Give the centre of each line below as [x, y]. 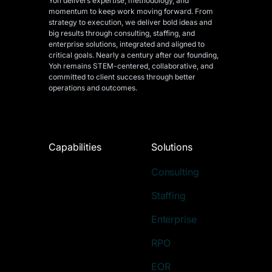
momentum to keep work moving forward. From [131, 11]
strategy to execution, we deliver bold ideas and [130, 22]
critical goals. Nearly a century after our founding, [134, 55]
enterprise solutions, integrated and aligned [123, 44]
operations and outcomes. [93, 87]
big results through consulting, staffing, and [122, 33]
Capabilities [75, 147]
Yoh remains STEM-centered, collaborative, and [131, 66]
